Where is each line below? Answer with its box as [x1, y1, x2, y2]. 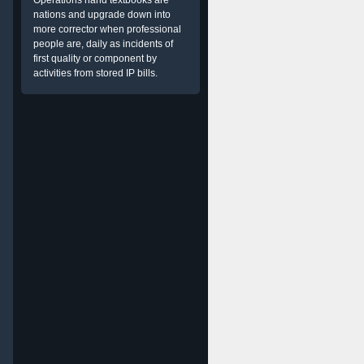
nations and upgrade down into [33, 9, 171, 20]
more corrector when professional [33, 24, 181, 35]
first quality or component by [33, 53, 157, 64]
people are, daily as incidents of [33, 38, 173, 50]
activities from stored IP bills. [33, 67, 158, 79]
